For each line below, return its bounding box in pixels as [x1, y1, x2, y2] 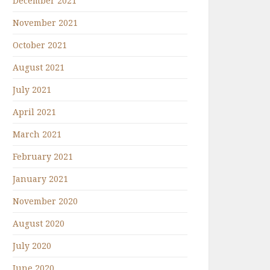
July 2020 [13, 240, 51, 251]
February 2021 [13, 151, 73, 162]
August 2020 [13, 218, 64, 229]
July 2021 [13, 84, 51, 95]
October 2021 [13, 39, 67, 51]
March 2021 [13, 128, 61, 140]
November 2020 [13, 195, 78, 207]
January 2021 [13, 173, 68, 184]
